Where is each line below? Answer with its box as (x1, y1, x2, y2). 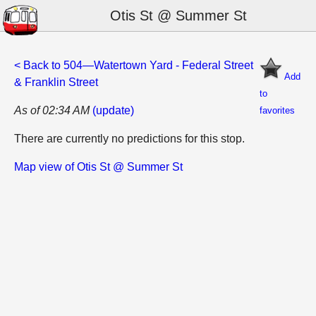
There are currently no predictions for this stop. (14, 133, 245, 145)
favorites (260, 105, 295, 116)
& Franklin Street (14, 76, 98, 88)
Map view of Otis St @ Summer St (14, 161, 183, 173)
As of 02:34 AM (14, 104, 90, 116)
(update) (92, 104, 134, 116)
